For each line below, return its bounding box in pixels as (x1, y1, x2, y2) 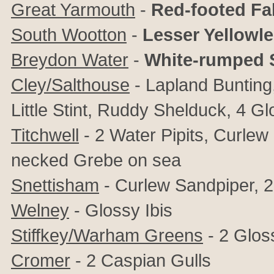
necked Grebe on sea (11, 150, 181, 170)
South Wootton (11, 24, 127, 45)
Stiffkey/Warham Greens (11, 225, 203, 245)
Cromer (11, 250, 70, 270)
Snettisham (11, 175, 99, 195)
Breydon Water (11, 50, 128, 70)
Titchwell (11, 125, 79, 145)
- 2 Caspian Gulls (70, 250, 211, 270)
